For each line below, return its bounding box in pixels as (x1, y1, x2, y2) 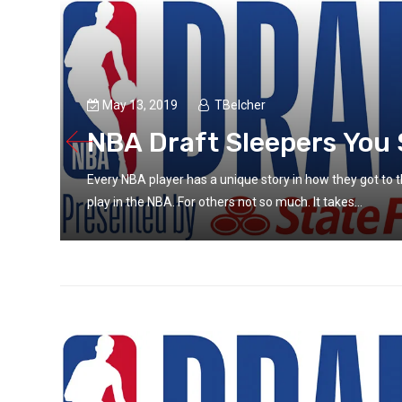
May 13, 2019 (102, 98, 181, 113)
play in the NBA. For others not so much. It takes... (87, 195, 363, 210)
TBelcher (214, 98, 267, 113)
